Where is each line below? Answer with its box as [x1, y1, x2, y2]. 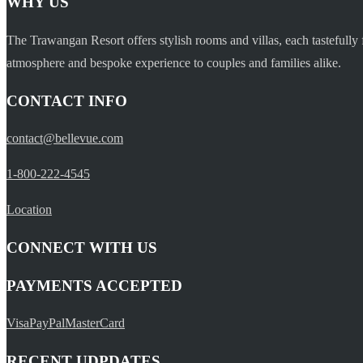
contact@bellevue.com [6, 131, 123, 146]
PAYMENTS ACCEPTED [6, 276, 182, 294]
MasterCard [65, 316, 125, 331]
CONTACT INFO [6, 92, 127, 109]
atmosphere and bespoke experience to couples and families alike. [6, 55, 341, 70]
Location [6, 203, 52, 217]
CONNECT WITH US [6, 239, 157, 257]
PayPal [29, 316, 65, 331]
